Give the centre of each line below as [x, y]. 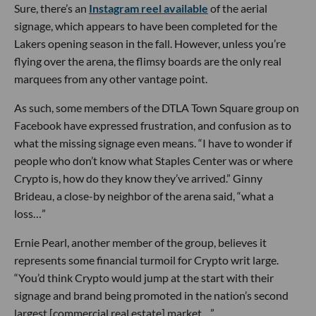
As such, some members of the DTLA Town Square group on [157, 108]
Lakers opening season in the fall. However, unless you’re [150, 43]
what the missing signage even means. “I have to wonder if [153, 143]
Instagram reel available [148, 8]
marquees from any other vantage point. [111, 79]
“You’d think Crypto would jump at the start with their [144, 278]
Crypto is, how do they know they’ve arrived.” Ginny [138, 178]
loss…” [30, 213]
